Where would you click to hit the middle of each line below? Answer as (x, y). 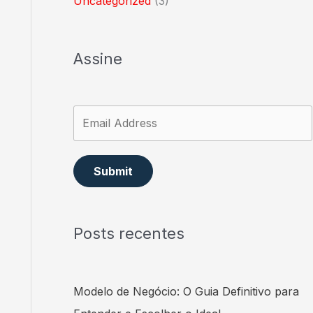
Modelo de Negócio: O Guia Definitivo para (186, 292)
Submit (113, 171)
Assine (97, 58)
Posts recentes (129, 234)
